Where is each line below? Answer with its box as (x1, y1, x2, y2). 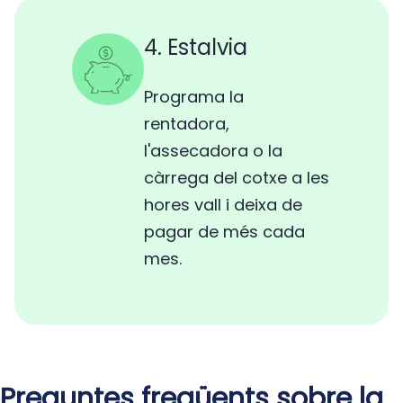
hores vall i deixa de (144, 193, 302, 217)
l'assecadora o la (144, 139, 282, 163)
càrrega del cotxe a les (144, 166, 329, 190)
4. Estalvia (144, 32, 247, 63)
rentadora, (144, 112, 229, 136)
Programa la (144, 85, 244, 109)
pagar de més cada (144, 220, 305, 244)
